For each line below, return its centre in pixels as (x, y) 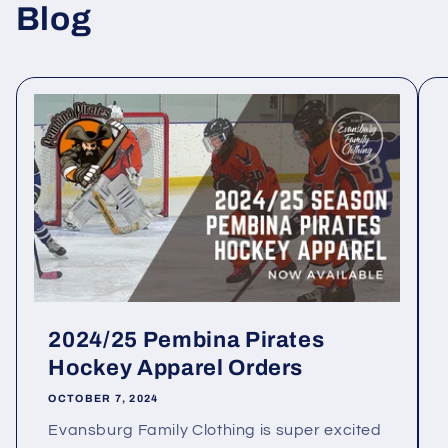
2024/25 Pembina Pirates (186, 340)
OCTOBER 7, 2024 (103, 398)
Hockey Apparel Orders (176, 368)
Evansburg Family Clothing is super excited (215, 430)
